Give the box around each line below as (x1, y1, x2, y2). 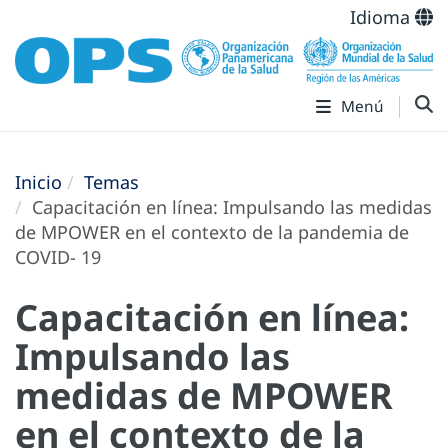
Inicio (15, 170, 62, 195)
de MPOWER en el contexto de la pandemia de (15, 220, 409, 245)
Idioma (350, 5, 415, 29)
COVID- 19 (15, 245, 101, 270)
